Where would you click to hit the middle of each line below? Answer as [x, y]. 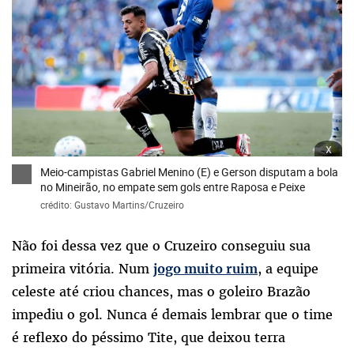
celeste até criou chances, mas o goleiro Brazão [161, 291]
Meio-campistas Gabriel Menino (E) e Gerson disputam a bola [189, 171]
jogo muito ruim [205, 268]
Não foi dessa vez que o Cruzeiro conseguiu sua [161, 245]
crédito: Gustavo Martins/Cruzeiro [112, 204]
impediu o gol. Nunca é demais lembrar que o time [172, 314]
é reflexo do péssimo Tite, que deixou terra [149, 337]
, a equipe [288, 268]
